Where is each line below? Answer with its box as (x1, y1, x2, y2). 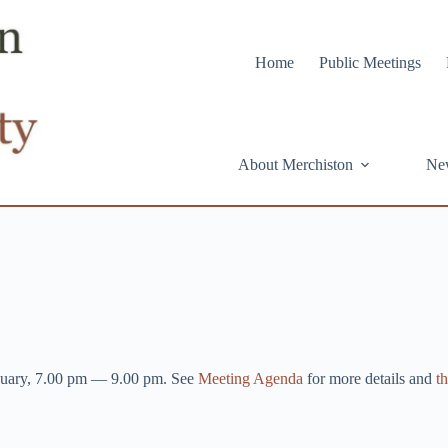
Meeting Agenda (198, 370, 303, 387)
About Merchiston (238, 156, 354, 173)
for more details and (303, 370, 436, 387)
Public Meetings (319, 53, 422, 71)
